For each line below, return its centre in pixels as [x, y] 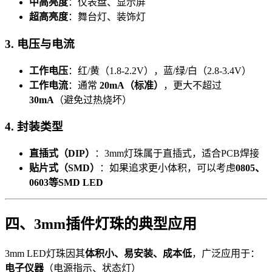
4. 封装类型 [34, 127]
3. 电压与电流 [40, 44]
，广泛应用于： [226, 253]
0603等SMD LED [66, 183]
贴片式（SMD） [64, 168]
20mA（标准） [131, 85]
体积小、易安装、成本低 [138, 253]
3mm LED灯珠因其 [45, 253]
